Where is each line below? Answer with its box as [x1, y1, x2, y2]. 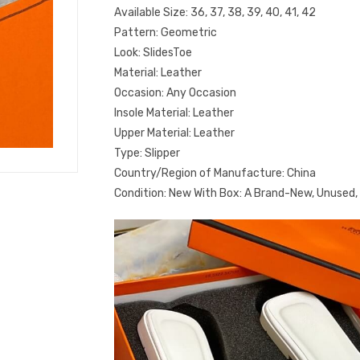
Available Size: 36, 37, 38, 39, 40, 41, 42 [114, 6, 316, 19]
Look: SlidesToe [114, 46, 192, 59]
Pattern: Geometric [114, 26, 217, 39]
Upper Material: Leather [114, 126, 235, 140]
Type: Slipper [114, 146, 180, 160]
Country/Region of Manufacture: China [114, 166, 316, 180]
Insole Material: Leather [114, 106, 234, 120]
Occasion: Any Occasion [114, 86, 236, 100]
